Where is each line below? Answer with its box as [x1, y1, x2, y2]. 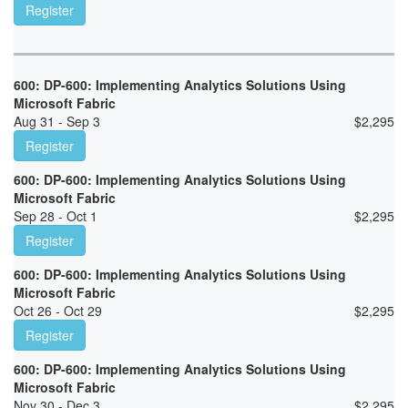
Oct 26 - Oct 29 [14, 301, 102, 321]
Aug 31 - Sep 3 [14, 112, 100, 131]
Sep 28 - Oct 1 [14, 207, 97, 226]
